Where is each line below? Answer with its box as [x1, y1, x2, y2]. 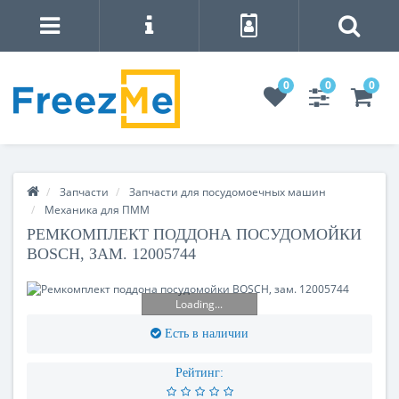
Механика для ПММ [45, 201, 150, 217]
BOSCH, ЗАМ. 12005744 [27, 244, 196, 263]
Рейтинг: [175, 365, 224, 379]
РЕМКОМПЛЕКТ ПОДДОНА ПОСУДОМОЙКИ [27, 224, 362, 243]
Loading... [175, 296, 224, 312]
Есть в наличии [165, 326, 248, 340]
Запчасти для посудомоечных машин [129, 183, 326, 199]
